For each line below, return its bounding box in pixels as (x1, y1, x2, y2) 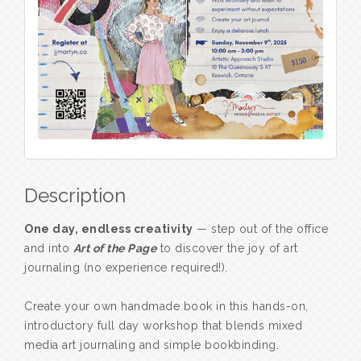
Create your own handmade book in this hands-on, (24, 300, 309, 313)
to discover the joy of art (156, 242, 298, 255)
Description (24, 184, 126, 208)
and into (24, 242, 73, 255)
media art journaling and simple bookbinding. (24, 338, 279, 352)
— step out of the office (193, 222, 328, 236)
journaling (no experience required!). (24, 261, 228, 275)
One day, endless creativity (24, 222, 193, 236)
